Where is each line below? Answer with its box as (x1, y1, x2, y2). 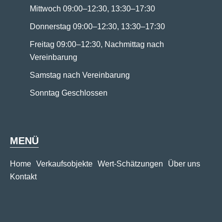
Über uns (168, 159, 200, 168)
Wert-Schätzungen (98, 159, 163, 168)
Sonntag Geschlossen (30, 88, 108, 97)
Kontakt (10, 172, 37, 181)
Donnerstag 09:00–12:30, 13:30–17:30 (30, 22, 165, 31)
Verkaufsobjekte (36, 159, 93, 168)
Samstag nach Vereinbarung (30, 70, 130, 79)
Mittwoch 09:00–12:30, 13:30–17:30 (30, 4, 155, 13)
